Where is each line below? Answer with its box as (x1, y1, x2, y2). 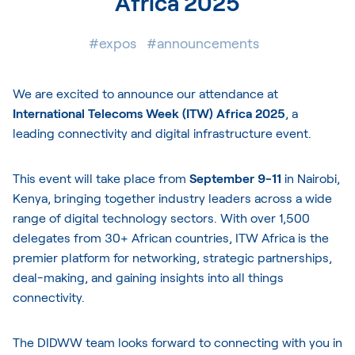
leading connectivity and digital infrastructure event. (13, 124, 311, 140)
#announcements (147, 34, 259, 52)
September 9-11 (189, 170, 281, 185)
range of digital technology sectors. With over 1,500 (13, 209, 310, 225)
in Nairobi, (281, 170, 340, 185)
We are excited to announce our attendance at (13, 85, 278, 101)
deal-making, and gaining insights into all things (13, 269, 284, 284)
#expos (89, 34, 137, 52)
